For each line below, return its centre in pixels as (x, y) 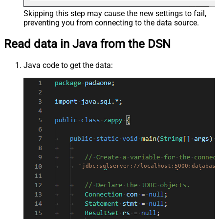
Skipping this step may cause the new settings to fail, (115, 14)
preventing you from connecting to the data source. (111, 23)
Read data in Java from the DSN (87, 44)
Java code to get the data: (68, 65)
